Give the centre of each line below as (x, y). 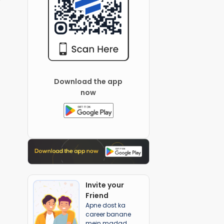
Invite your (104, 185)
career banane (108, 214)
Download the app (88, 81)
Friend (97, 195)
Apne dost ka (105, 205)
